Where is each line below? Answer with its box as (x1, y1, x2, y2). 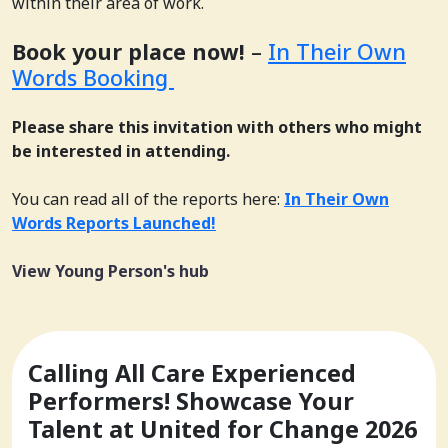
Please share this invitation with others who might (12, 115, 422, 138)
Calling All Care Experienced (28, 356, 356, 389)
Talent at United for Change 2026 (28, 412, 417, 445)
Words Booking (12, 62, 174, 92)
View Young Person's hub (12, 259, 209, 282)
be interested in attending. (12, 139, 230, 162)
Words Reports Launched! (12, 211, 216, 234)
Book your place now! (12, 36, 245, 66)
